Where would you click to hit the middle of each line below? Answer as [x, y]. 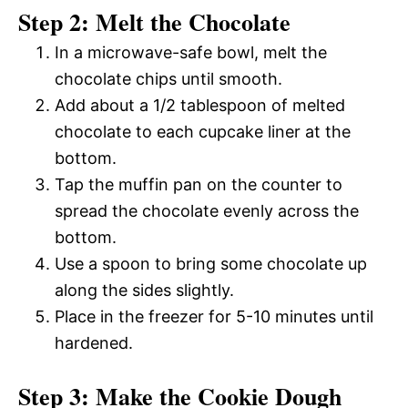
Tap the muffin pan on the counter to [199, 184]
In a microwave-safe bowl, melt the [191, 52]
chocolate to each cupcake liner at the [203, 131]
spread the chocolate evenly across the [207, 210]
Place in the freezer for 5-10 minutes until [214, 316]
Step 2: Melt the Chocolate [154, 21]
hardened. [94, 342]
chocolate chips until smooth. [168, 78]
